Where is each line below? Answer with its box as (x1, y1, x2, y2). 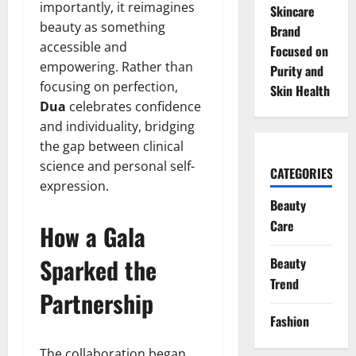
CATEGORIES (269, 164, 333, 183)
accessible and (40, 37, 127, 56)
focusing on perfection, (40, 77, 178, 95)
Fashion (269, 311, 309, 331)
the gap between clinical (40, 137, 184, 155)
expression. (40, 176, 109, 195)
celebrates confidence (66, 97, 201, 115)
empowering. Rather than (40, 57, 193, 75)
